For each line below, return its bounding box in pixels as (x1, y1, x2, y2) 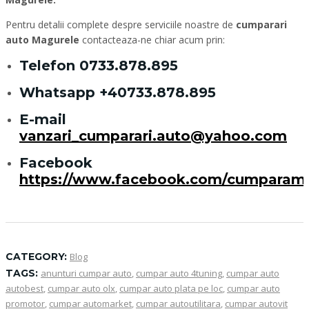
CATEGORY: (6, 250, 67, 263)
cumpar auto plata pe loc (119, 282, 223, 295)
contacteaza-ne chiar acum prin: (79, 33, 225, 46)
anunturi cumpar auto (41, 267, 132, 279)
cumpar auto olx (48, 282, 115, 295)
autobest (6, 282, 43, 295)
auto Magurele (6, 33, 79, 46)
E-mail (19, 111, 66, 128)
